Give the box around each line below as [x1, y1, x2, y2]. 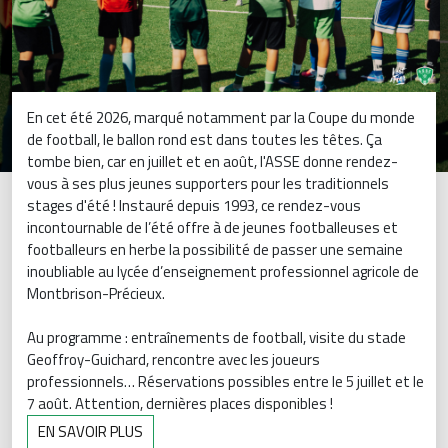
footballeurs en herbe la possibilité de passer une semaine [27, 238, 403, 262]
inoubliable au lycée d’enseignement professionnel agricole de [27, 260, 419, 284]
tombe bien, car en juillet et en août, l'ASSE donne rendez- [27, 150, 398, 174]
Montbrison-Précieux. [27, 282, 168, 306]
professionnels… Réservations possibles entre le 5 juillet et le [27, 370, 424, 394]
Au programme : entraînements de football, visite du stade [27, 326, 406, 350]
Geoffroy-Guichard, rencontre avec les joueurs [27, 348, 320, 372]
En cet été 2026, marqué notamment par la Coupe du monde [27, 106, 415, 130]
